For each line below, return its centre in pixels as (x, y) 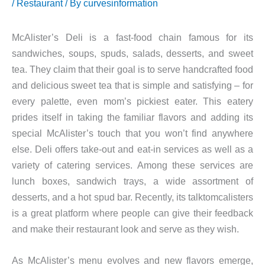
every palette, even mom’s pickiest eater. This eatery (132, 101)
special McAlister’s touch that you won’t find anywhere (132, 133)
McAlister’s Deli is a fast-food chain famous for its (132, 37)
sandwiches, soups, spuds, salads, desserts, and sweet (132, 53)
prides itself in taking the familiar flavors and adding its (132, 117)
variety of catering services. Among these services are (132, 165)
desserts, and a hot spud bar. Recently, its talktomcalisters (132, 197)
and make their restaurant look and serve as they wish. (125, 229)
